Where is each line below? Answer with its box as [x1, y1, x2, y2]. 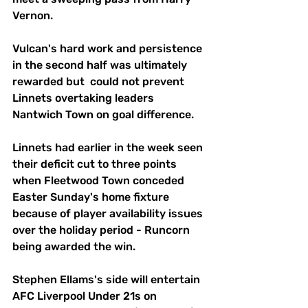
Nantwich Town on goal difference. [12, 107, 194, 121]
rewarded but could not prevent [12, 74, 187, 88]
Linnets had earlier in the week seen [12, 140, 206, 154]
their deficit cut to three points [12, 157, 179, 170]
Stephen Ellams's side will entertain [12, 272, 203, 286]
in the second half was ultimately [12, 58, 190, 71]
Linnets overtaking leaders [12, 91, 157, 104]
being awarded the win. [12, 239, 135, 253]
